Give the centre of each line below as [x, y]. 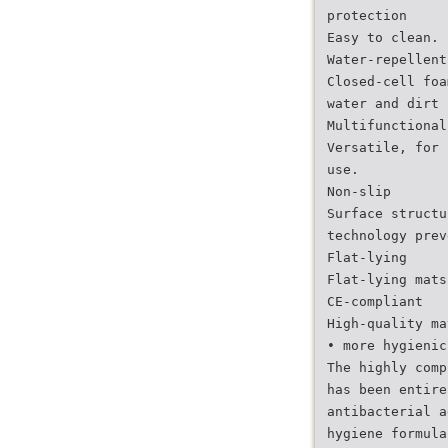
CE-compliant [375, 301]
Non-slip [359, 191]
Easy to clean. [383, 37]
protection [367, 15]
